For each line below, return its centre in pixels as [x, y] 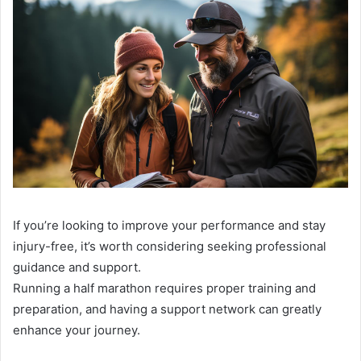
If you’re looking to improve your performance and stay [169, 226]
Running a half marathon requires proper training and [164, 288]
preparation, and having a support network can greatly [167, 309]
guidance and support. [77, 268]
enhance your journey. [77, 330]
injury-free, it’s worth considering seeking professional [170, 247]
